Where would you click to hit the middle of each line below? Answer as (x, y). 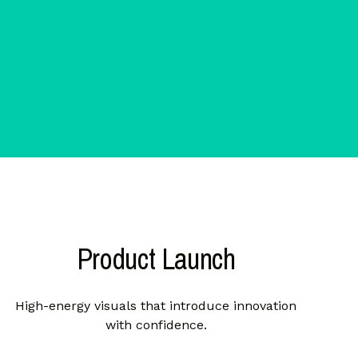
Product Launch (156, 259)
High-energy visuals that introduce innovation (156, 306)
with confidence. (156, 325)
